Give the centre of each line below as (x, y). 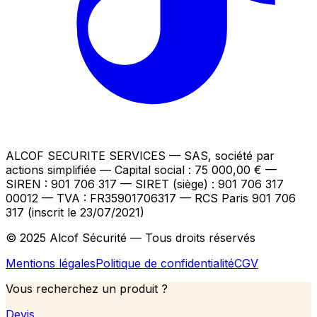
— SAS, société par (222, 155)
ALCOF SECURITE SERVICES (86, 155)
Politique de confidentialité (165, 263)
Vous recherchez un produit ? (87, 288)
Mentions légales (51, 263)
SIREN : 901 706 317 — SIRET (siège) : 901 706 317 (145, 184)
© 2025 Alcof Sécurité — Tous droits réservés (131, 237)
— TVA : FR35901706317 (109, 198)
